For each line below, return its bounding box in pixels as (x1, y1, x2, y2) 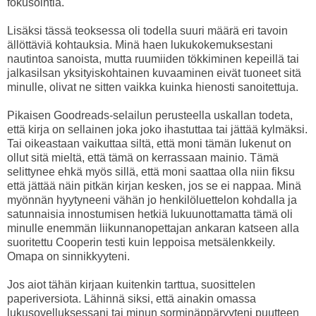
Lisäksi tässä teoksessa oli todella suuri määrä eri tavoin (7, 24, 288, 37)
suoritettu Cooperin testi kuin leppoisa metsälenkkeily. (7, 236, 275, 248)
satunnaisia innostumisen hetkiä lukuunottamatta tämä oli (7, 207, 293, 220)
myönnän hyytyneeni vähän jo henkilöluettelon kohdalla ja (7, 193, 297, 206)
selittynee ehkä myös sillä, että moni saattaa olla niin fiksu (7, 165, 295, 178)
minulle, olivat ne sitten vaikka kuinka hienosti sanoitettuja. (7, 80, 298, 93)
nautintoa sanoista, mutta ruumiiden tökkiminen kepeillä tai (7, 52, 299, 65)
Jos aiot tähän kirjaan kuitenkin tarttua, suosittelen (7, 278, 255, 291)
